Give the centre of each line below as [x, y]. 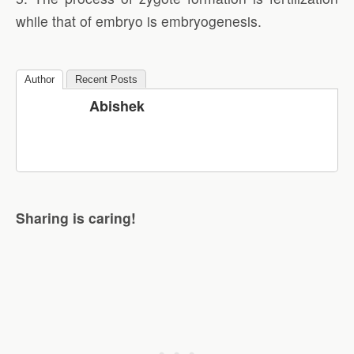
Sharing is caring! [76, 217]
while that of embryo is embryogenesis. [139, 21]
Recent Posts [106, 79]
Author [40, 79]
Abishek [117, 105]
